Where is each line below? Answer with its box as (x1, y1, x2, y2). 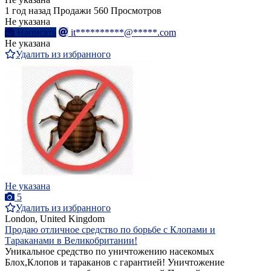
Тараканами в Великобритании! (5, 235, 137, 246)
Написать (17, 27, 56, 38)
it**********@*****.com (71, 27, 176, 38)
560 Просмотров (94, 5, 162, 16)
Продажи (53, 5, 91, 16)
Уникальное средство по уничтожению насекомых (5, 246, 214, 257)
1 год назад (5, 5, 51, 16)
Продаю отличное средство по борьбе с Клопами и (5, 224, 215, 235)
